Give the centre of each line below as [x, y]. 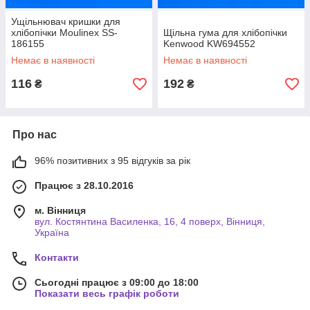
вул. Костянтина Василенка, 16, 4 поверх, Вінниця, [150, 221]
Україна [52, 232]
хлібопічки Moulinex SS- [64, 33]
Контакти [57, 257]
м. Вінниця [60, 210]
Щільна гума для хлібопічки [225, 33]
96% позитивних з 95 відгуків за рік [112, 161]
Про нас [35, 135]
